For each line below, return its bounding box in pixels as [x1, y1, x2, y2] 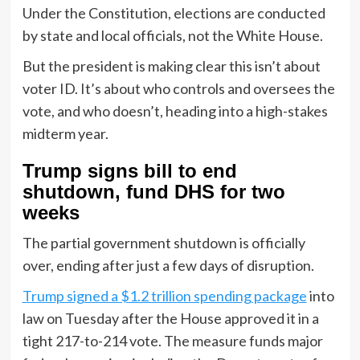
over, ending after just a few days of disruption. [22, 256, 314, 274]
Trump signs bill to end [22, 159, 237, 182]
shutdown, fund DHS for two [22, 180, 285, 202]
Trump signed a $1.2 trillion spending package [22, 286, 307, 305]
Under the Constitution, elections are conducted [22, 3, 325, 22]
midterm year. [22, 124, 108, 142]
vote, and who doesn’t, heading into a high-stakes [22, 101, 328, 120]
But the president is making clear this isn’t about [22, 56, 321, 75]
